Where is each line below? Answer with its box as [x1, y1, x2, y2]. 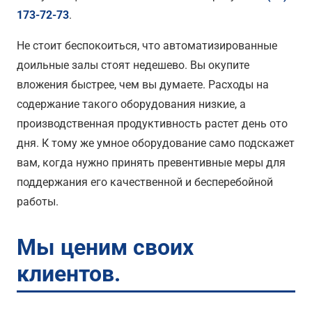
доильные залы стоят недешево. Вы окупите [17, 58, 249, 72]
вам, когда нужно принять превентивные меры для [17, 155, 286, 169]
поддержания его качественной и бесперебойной [17, 175, 273, 189]
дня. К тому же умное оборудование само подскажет [17, 136, 295, 150]
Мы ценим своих [17, 233, 194, 260]
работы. [17, 194, 58, 208]
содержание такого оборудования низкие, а [17, 97, 246, 111]
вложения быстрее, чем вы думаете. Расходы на [17, 77, 269, 91]
